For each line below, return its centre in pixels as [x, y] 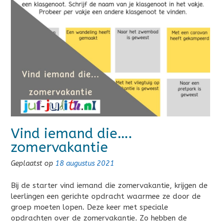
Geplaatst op [33, 164]
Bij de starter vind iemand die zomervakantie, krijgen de [109, 185]
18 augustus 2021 [85, 164]
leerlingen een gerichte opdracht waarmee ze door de [106, 196]
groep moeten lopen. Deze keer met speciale [90, 207]
